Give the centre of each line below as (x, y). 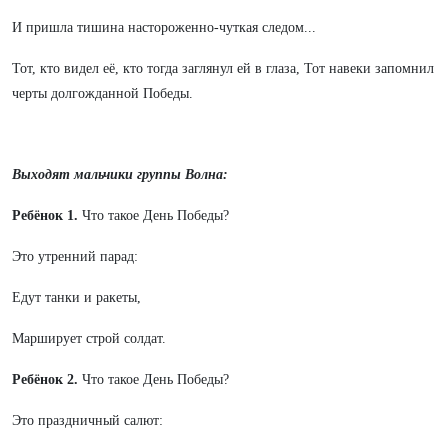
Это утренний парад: (75, 256)
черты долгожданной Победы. (102, 93)
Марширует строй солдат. (89, 338)
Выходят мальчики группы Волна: (120, 174)
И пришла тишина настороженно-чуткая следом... (164, 27)
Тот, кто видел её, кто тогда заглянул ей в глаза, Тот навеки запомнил (223, 68)
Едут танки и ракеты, (76, 297)
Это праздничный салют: (87, 420)
